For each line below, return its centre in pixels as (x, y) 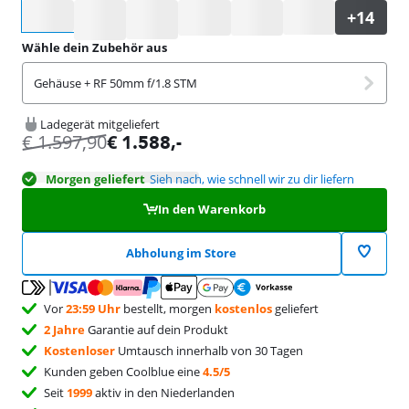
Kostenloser (79, 350)
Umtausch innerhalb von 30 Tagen (209, 350)
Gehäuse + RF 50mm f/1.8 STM (115, 83)
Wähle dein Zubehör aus (94, 47)
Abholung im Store (182, 252)
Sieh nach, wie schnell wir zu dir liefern (252, 178)
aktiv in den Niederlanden (163, 392)
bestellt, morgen (168, 308)
